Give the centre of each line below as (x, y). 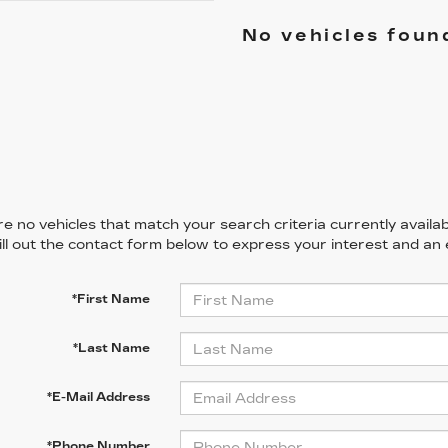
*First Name (110, 299)
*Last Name (111, 348)
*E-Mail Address (98, 397)
